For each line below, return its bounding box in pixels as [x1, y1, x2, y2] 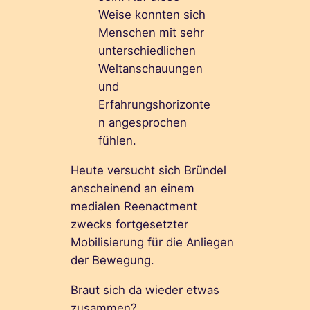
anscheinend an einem [71, 181, 195, 195]
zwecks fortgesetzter [71, 217, 189, 231]
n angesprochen [98, 116, 188, 130]
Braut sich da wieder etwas [71, 282, 220, 297]
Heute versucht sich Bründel [71, 163, 227, 177]
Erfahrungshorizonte [98, 98, 211, 112]
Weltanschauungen [98, 62, 203, 76]
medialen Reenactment [71, 199, 198, 213]
